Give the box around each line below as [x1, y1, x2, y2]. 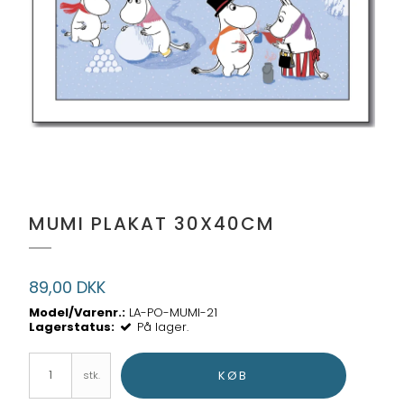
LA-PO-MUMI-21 [129, 303, 218, 321]
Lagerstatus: [29, 317, 115, 335]
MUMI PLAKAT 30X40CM [29, 211, 276, 237]
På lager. [137, 317, 189, 335]
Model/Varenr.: [29, 303, 126, 321]
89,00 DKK [29, 276, 106, 299]
